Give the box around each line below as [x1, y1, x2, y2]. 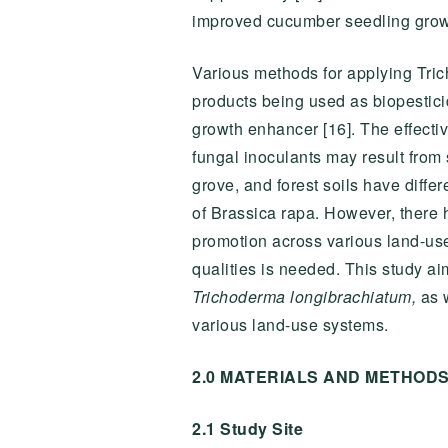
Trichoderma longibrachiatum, [192, 285, 416, 308]
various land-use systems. [192, 313, 389, 336]
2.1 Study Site [192, 417, 303, 440]
